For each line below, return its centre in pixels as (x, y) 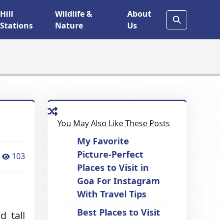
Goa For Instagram (119, 181)
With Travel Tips (112, 194)
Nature (69, 26)
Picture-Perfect (110, 154)
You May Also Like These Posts (114, 123)
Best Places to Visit (119, 212)
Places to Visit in (113, 167)
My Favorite (103, 141)
